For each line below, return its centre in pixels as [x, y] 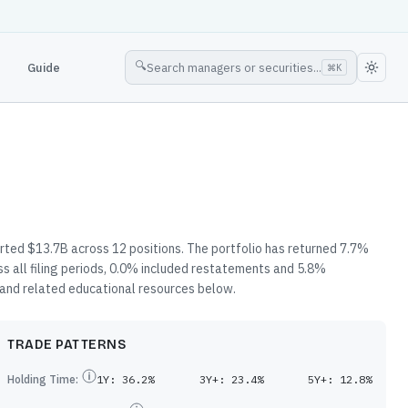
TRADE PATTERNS [66, 345]
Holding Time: [43, 379]
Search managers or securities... [234, 67]
